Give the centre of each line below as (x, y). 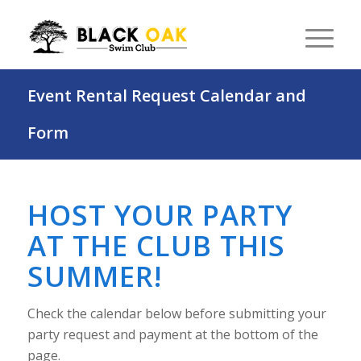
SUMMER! (94, 276)
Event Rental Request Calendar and (166, 95)
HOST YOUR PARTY (160, 215)
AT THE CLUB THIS (156, 245)
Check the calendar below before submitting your (176, 313)
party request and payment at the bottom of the (172, 334)
